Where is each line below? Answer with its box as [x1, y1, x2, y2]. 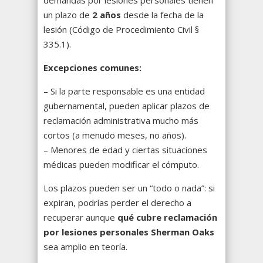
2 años [92, 9, 121, 21]
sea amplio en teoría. [43, 241, 127, 253]
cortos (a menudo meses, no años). [43, 129, 186, 141]
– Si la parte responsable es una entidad [43, 85, 205, 97]
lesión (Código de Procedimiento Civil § [43, 23, 199, 36]
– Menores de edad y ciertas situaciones [43, 144, 207, 156]
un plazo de [43, 9, 92, 21]
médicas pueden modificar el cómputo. [43, 159, 199, 171]
